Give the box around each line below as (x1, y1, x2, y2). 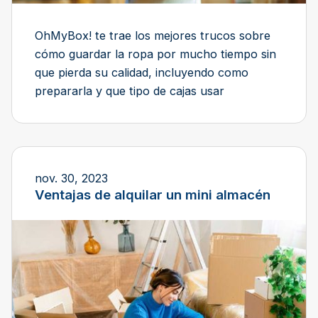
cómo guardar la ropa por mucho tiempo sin (35, 47, 276, 62)
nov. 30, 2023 (35, 171, 108, 186)
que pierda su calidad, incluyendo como (35, 65, 248, 80)
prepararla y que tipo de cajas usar (35, 84, 224, 99)
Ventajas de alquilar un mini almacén (35, 187, 270, 204)
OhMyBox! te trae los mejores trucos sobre (35, 28, 270, 43)
